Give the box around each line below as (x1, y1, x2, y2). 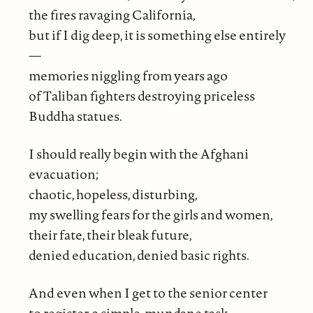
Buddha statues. (28, 107, 122, 126)
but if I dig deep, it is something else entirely (28, 26, 286, 45)
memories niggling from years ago (28, 66, 228, 85)
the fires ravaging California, (28, 6, 196, 24)
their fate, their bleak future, (28, 226, 192, 245)
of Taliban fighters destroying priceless (28, 87, 255, 105)
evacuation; (28, 165, 99, 184)
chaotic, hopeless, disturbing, (28, 185, 198, 204)
